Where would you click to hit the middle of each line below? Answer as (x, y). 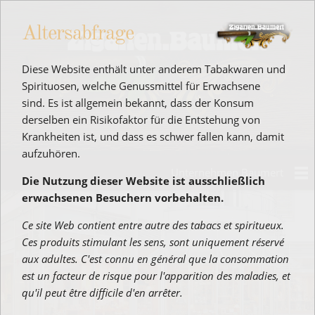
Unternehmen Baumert (227, 172)
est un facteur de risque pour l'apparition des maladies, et (156, 276)
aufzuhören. (51, 153)
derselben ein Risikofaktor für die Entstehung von (141, 120)
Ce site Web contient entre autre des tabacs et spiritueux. (153, 225)
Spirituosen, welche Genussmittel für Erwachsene (141, 86)
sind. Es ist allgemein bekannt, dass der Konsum (138, 103)
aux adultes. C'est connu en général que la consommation (155, 259)
